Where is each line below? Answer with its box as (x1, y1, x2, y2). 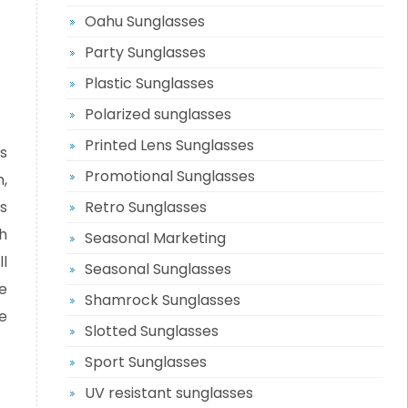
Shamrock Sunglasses (84, 290, 240, 311)
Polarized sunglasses (84, 104, 231, 125)
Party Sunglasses (84, 42, 206, 63)
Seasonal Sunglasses (84, 259, 231, 280)
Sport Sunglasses (84, 352, 207, 372)
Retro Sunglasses (84, 197, 207, 218)
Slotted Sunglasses (84, 321, 219, 342)
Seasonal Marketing (84, 228, 226, 249)
